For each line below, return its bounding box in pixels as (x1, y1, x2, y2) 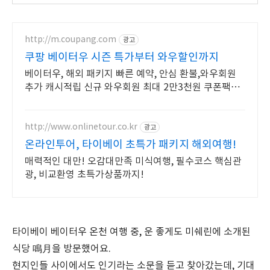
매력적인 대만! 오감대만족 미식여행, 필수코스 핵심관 (25, 156, 242, 167)
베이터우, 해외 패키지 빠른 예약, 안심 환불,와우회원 (25, 69, 236, 80)
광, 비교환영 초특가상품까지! (25, 169, 144, 180)
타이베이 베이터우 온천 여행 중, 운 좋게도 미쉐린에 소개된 (12, 227, 251, 237)
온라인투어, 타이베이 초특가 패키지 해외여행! (25, 139, 236, 151)
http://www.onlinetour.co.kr (25, 122, 137, 132)
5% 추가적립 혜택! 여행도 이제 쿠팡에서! (25, 95, 194, 106)
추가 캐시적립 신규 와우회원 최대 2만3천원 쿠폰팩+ (25, 82, 237, 93)
